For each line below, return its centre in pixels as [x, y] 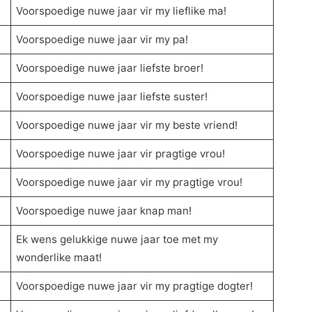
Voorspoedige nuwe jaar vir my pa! [102, 40]
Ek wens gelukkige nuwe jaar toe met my [117, 240]
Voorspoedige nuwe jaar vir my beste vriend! [127, 125]
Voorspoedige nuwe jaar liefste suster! [112, 97]
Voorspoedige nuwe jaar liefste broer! [110, 68]
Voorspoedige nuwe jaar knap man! [104, 211]
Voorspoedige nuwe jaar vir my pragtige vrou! [130, 182]
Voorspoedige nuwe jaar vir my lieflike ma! [122, 11]
